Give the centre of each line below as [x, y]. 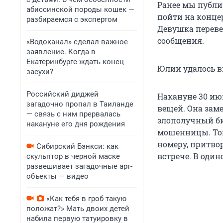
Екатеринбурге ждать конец [75, 62]
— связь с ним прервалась [73, 114]
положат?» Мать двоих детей [78, 209]
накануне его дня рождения [76, 124]
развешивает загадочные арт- [79, 166]
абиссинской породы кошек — [80, 9]
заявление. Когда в [61, 52]
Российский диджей [62, 94]
